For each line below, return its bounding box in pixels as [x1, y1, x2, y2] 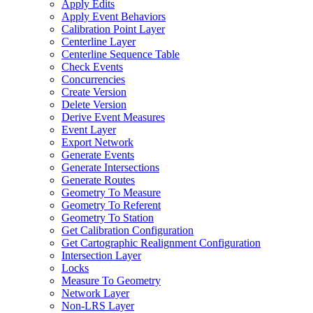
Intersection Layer [61, 249, 141, 261]
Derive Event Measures [61, 111, 165, 123]
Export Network [61, 136, 133, 148]
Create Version [61, 86, 126, 98]
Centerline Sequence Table [61, 48, 180, 60]
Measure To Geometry [61, 275, 161, 286]
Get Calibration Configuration [61, 224, 194, 236]
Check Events [61, 61, 123, 73]
